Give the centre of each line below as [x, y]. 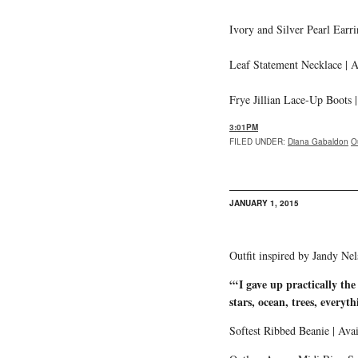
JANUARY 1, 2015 [264, 203]
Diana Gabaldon [318, 141]
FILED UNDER [256, 141]
